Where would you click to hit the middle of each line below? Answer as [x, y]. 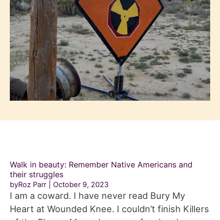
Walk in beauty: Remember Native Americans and [101, 165]
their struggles [38, 175]
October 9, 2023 [81, 185]
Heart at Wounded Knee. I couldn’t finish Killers [110, 209]
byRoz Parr [28, 185]
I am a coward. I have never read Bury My [97, 196]
